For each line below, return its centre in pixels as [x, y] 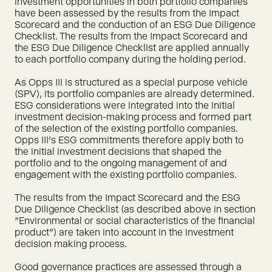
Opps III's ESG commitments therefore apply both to [129, 140]
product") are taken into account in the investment [124, 232]
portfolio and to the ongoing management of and [121, 163]
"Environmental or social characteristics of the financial [135, 221]
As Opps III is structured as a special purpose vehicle [131, 82]
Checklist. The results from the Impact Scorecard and [131, 36]
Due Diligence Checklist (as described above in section [135, 209]
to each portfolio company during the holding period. [130, 59]
